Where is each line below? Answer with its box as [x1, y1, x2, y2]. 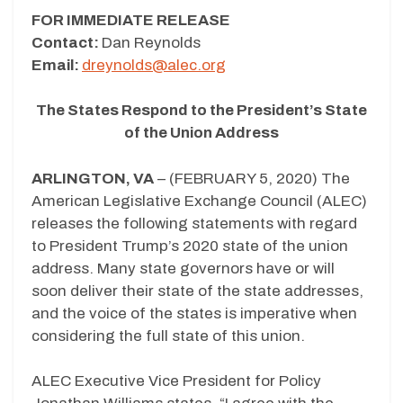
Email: [31, 56, 82, 74]
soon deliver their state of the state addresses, [31, 282, 363, 300]
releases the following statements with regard [31, 214, 357, 232]
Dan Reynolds [102, 33, 201, 51]
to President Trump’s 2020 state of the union [31, 237, 348, 255]
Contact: [31, 33, 102, 51]
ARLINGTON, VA [31, 169, 154, 187]
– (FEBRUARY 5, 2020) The [154, 169, 350, 187]
